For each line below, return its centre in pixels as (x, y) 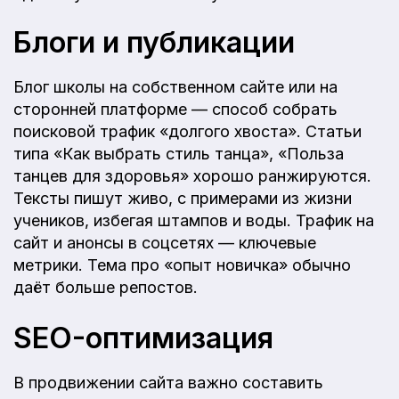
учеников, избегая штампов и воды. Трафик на (194, 220)
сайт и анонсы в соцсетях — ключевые (165, 242)
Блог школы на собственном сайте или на (175, 86)
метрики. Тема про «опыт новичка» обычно (182, 265)
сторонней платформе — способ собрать (175, 109)
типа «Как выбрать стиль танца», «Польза (179, 153)
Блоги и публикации (154, 42)
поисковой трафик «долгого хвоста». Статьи (187, 131)
